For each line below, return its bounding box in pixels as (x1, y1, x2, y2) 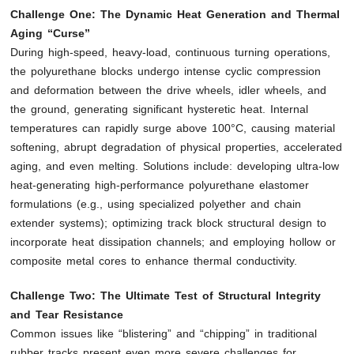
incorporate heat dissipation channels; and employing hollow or (10, 235, 337, 248)
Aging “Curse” (10, 26, 91, 40)
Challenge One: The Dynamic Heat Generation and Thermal (10, 7, 341, 21)
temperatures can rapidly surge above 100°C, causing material (10, 121, 336, 134)
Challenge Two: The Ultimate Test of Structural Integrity (10, 288, 322, 302)
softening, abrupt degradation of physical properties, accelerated (10, 140, 343, 153)
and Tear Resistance (10, 307, 124, 321)
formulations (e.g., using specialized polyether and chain (10, 197, 302, 210)
